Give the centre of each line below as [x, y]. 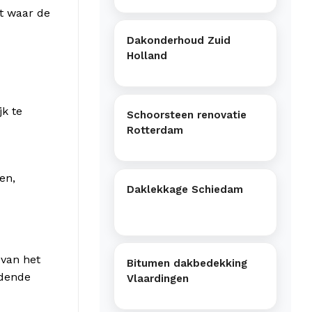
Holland [147, 56]
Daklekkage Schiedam [185, 189]
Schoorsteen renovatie [187, 115]
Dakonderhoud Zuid [179, 41]
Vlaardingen [158, 279]
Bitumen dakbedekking [187, 264]
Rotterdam [155, 130]
